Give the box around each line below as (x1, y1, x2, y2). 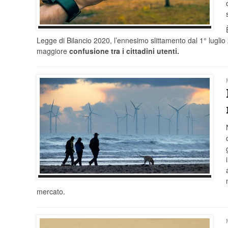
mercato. (37, 186, 65, 197)
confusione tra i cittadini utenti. (69, 46, 179, 56)
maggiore (37, 46, 69, 56)
